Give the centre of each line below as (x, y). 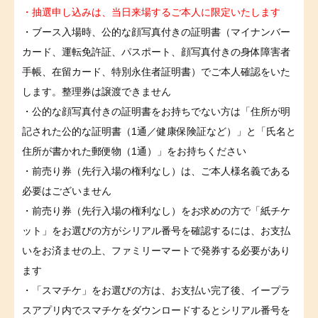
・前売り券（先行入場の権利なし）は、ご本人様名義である (156, 171)
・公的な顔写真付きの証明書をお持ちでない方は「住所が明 (156, 111)
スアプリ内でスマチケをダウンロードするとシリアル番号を (156, 310)
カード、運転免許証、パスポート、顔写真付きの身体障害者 (156, 51)
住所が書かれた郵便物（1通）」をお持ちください (134, 151)
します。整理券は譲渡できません (97, 91)
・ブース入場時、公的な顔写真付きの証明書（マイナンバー (156, 32)
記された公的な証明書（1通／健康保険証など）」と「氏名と (159, 131)
